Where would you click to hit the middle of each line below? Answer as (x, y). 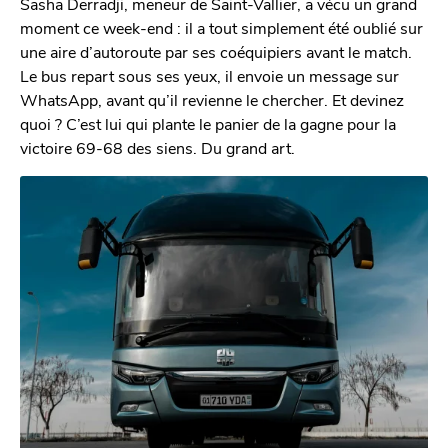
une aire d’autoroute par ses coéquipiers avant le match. (216, 52)
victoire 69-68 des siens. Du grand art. (157, 148)
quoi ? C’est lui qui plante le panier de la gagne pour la (208, 124)
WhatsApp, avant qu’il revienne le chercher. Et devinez (212, 100)
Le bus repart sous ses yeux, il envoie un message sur (209, 76)
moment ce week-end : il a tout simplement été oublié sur (221, 28)
